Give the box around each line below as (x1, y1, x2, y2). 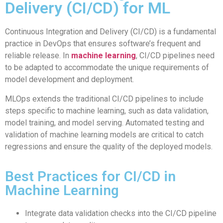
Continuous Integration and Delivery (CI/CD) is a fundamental (5, 27, 216, 37)
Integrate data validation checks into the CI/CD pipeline (25, 208, 217, 218)
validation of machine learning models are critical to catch (5, 129, 204, 139)
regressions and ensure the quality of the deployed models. (5, 141, 213, 151)
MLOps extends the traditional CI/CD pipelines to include (5, 94, 204, 104)
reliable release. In (5, 51, 71, 61)
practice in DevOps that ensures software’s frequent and (5, 39, 201, 49)
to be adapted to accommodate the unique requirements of (5, 63, 209, 73)
